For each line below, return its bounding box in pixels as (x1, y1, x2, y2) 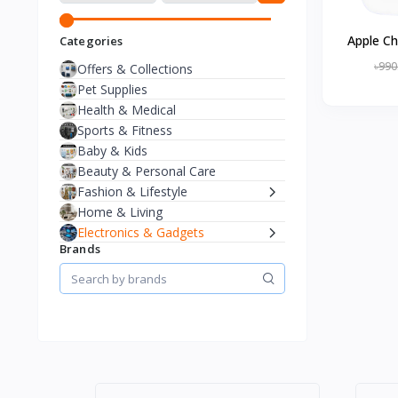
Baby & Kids (77, 142, 147, 160)
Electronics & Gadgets (77, 224, 204, 242)
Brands (60, 241, 100, 258)
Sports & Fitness (77, 122, 172, 139)
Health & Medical (77, 101, 176, 119)
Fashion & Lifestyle (77, 183, 187, 201)
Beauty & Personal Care (77, 163, 216, 180)
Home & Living (77, 203, 163, 221)
